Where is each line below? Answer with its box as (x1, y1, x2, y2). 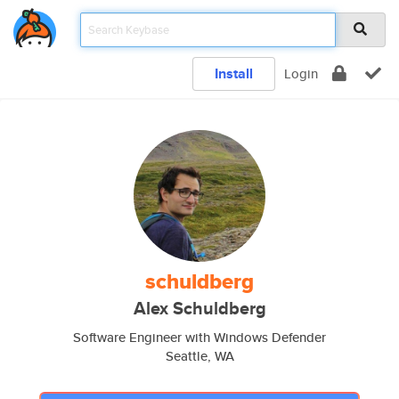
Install (215, 63, 253, 84)
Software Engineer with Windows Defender (73, 328, 326, 346)
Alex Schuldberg (133, 296, 266, 322)
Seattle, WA (165, 346, 234, 365)
